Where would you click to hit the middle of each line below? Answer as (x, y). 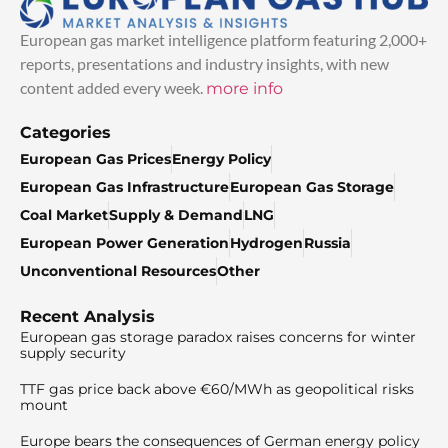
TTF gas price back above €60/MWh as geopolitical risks (217, 388)
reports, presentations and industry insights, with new (204, 63)
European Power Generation (124, 242)
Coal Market (64, 214)
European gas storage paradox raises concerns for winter (218, 336)
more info (244, 88)
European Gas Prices (95, 158)
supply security (73, 352)
